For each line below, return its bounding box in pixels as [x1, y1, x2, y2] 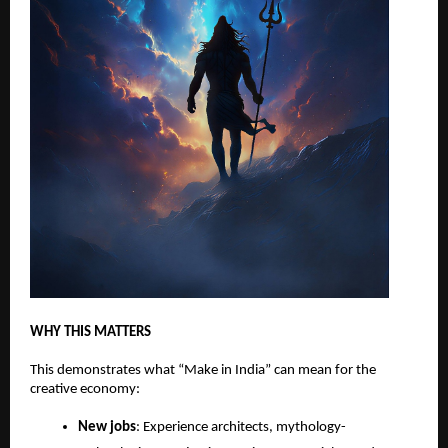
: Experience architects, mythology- [136, 419, 346, 435]
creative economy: [30, 381, 140, 397]
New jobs [78, 419, 136, 435]
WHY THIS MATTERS [30, 324, 151, 340]
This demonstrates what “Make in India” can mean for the [30, 362, 376, 378]
